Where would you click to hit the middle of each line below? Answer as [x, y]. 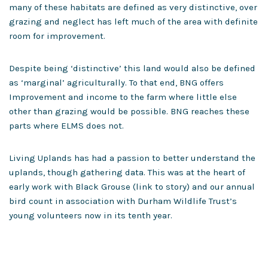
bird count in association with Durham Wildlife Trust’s [123, 201]
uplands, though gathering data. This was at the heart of [127, 172]
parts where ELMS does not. [68, 126]
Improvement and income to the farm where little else [123, 97]
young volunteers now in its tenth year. [92, 215]
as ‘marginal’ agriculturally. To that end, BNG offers [116, 83]
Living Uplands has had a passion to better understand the [132, 158]
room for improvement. [58, 36]
